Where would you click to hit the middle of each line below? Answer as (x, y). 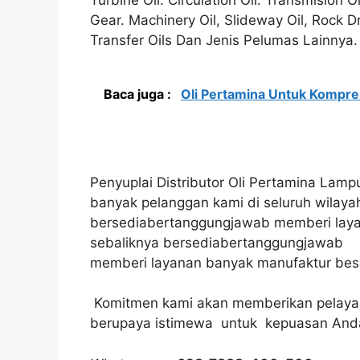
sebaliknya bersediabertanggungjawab (217, 242)
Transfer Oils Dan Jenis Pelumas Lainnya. (224, 40)
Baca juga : (139, 94)
